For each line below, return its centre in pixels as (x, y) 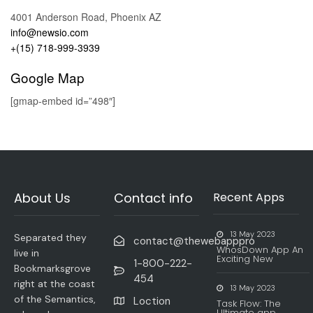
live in (27, 253)
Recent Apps (249, 197)
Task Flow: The (249, 303)
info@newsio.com (50, 32)
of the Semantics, (55, 299)
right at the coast (54, 283)
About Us (42, 198)
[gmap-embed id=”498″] (63, 100)
